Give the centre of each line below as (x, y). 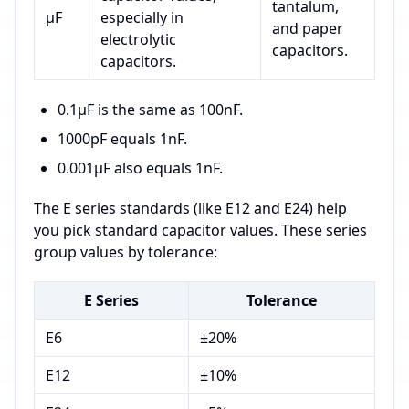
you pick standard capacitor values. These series (200, 231)
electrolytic (138, 40)
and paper (308, 29)
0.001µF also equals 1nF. (140, 168)
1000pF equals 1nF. (122, 139)
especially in (142, 18)
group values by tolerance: (126, 252)
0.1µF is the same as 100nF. (150, 110)
